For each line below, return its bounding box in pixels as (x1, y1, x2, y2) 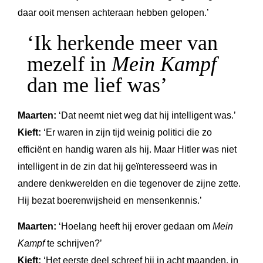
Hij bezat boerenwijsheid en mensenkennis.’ (18, 195, 202, 205)
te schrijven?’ (45, 238, 102, 248)
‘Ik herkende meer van (27, 31, 218, 55)
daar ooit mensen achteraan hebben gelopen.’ (18, 7, 209, 18)
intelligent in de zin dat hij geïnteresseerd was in (18, 161, 217, 171)
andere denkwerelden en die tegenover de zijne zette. (18, 178, 241, 188)
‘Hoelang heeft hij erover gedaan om (56, 221, 213, 231)
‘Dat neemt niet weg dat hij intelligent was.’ (56, 110, 236, 120)
